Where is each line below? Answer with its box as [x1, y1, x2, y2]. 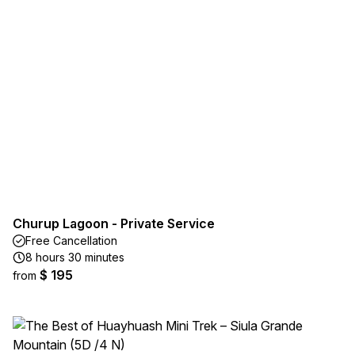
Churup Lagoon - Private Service [13, 216, 215, 231]
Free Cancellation [25, 234, 117, 247]
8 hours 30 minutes [25, 250, 124, 264]
